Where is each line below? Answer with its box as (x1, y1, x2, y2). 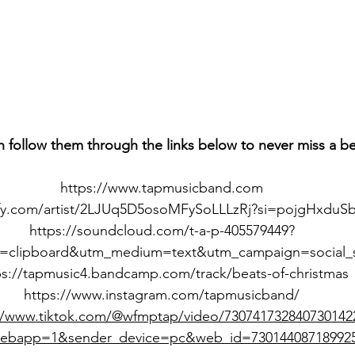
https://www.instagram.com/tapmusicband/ (24, 286, 300, 304)
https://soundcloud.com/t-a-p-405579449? (29, 222, 295, 240)
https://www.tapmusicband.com (60, 179, 263, 197)
